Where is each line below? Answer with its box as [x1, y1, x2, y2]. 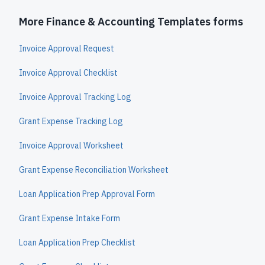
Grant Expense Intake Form [19, 213, 120, 224]
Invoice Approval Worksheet [19, 140, 124, 151]
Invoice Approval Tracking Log [19, 92, 131, 102]
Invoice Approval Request [19, 43, 114, 54]
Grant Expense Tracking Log [19, 116, 123, 127]
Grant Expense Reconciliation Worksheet [19, 164, 169, 175]
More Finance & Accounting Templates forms [19, 15, 243, 28]
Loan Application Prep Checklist [19, 237, 135, 248]
